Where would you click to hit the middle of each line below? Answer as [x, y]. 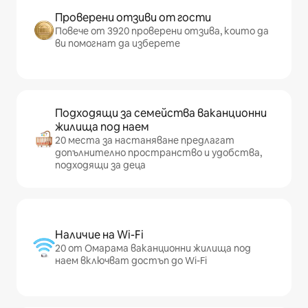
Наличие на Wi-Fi [99, 234]
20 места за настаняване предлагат [145, 140]
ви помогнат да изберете [118, 43]
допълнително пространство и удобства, [158, 152]
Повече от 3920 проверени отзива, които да [162, 31]
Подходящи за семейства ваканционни [161, 113]
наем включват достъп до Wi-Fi [131, 260]
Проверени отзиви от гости [133, 17]
